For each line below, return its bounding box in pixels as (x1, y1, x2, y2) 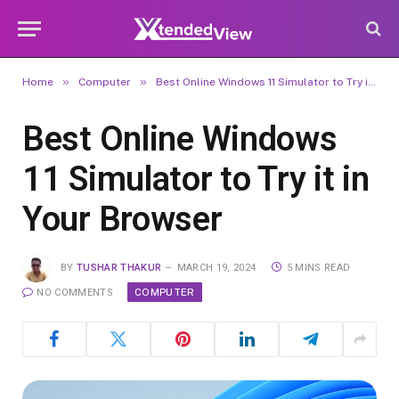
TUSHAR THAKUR (77, 261, 162, 273)
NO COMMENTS (37, 287, 113, 299)
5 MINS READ (286, 261, 351, 273)
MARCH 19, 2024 (176, 261, 256, 273)
